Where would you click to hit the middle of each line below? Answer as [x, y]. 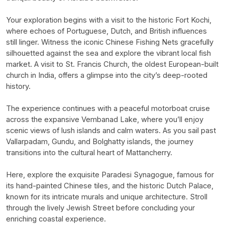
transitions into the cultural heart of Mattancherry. [89, 152]
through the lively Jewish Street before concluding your [100, 208]
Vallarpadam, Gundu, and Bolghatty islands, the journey [100, 141]
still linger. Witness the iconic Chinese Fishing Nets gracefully [110, 42]
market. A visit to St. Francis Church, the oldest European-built [112, 64]
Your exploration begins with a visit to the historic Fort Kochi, [109, 20]
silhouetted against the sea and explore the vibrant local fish [108, 53]
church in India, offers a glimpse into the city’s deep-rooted [107, 75]
